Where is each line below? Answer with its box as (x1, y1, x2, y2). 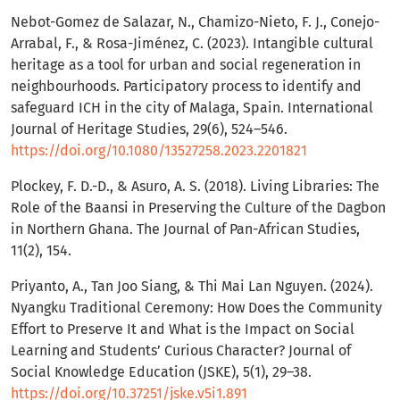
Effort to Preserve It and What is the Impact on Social (11, 321, 354, 338)
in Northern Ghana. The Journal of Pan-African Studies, (11, 221, 360, 238)
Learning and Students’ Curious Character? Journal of (11, 342, 351, 360)
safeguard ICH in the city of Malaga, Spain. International (11, 99, 373, 117)
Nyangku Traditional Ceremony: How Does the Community (11, 299, 382, 317)
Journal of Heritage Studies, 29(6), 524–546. (11, 121, 287, 138)
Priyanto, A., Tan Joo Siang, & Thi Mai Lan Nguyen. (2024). (11, 278, 373, 296)
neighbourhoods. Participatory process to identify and (11, 78, 362, 96)
